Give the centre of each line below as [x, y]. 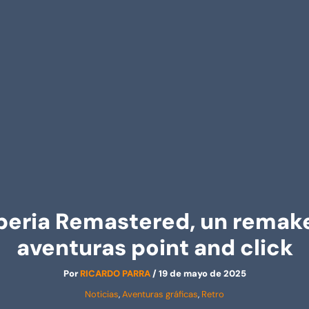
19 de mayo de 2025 [202, 273]
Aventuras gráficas [160, 294]
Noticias [102, 294]
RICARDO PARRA [116, 273]
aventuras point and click [154, 248]
